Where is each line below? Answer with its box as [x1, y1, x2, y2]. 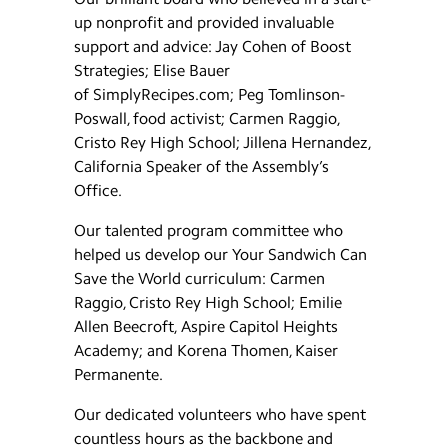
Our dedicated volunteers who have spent [74, 405, 366, 424]
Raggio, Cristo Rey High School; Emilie [74, 293, 342, 312]
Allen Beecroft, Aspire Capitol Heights [74, 317, 338, 336]
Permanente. [74, 365, 163, 384]
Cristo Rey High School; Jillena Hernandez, [74, 133, 372, 152]
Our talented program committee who [74, 221, 343, 240]
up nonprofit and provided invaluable [74, 13, 334, 32]
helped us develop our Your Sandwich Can [74, 245, 367, 264]
